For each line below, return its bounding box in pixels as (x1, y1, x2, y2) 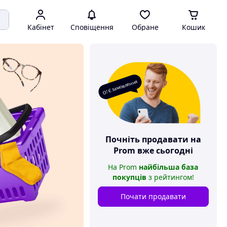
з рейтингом (146, 172, 192, 182)
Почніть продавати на (105, 134, 201, 145)
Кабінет (27, 22, 54, 32)
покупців (112, 172, 146, 182)
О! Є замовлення (101, 78, 138, 96)
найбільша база (139, 162, 199, 172)
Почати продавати (120, 192, 186, 201)
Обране (131, 22, 159, 32)
